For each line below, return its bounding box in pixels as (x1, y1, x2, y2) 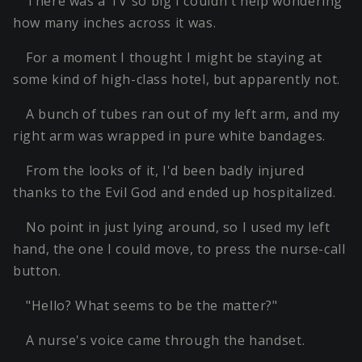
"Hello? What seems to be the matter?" (26, 296, 278, 314)
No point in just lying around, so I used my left (26, 217, 330, 236)
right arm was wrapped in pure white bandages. (13, 126, 326, 145)
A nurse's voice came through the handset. (26, 330, 305, 349)
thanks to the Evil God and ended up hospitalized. (13, 183, 336, 201)
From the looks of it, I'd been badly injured (26, 161, 305, 179)
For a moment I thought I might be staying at (26, 48, 322, 66)
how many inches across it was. (13, 13, 217, 32)
